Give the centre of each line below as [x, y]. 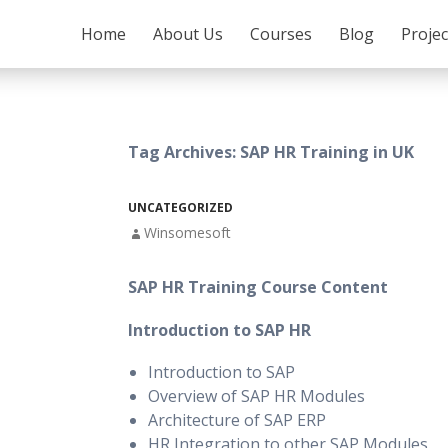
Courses [281, 34]
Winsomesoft [187, 232]
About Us [188, 34]
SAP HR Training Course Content [258, 287]
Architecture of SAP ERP [237, 420]
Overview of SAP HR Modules [256, 396]
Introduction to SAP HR [219, 330]
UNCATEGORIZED [180, 207]
